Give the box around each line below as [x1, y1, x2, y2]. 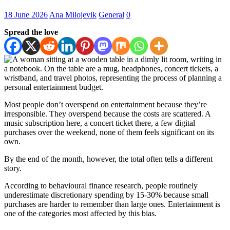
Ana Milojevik [49, 10, 97, 20]
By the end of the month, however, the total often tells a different [4, 155, 213, 164]
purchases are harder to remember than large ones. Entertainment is [4, 200, 220, 209]
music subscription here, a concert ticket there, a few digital [4, 119, 195, 128]
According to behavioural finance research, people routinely [4, 181, 198, 190]
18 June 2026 [4, 10, 48, 20]
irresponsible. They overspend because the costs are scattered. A [4, 109, 210, 119]
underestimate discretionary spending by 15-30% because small [4, 190, 208, 200]
